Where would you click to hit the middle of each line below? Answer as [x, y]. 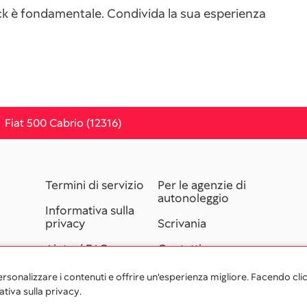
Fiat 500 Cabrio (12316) [63, 123]
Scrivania [182, 223]
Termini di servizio [94, 185]
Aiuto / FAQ [77, 249]
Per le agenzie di [202, 185]
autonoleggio [194, 198]
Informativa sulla [89, 210]
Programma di [83, 274]
